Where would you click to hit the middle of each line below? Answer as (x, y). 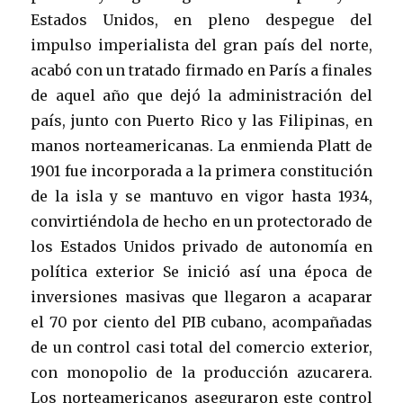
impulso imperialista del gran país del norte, (201, 45)
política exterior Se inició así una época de (201, 272)
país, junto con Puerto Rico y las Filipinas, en (201, 121)
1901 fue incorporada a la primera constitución (201, 171)
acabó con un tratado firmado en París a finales (201, 71)
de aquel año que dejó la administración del (201, 96)
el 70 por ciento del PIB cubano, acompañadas (201, 322)
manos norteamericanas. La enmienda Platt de (201, 146)
